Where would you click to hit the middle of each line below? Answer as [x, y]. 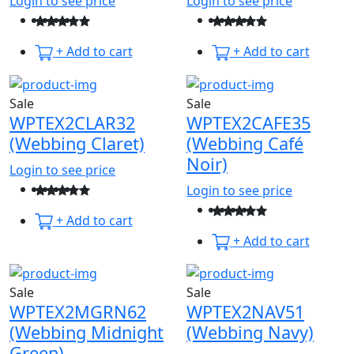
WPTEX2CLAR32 [72, 122]
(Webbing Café [245, 143]
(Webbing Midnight [87, 333]
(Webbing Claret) [77, 143]
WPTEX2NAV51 [245, 312]
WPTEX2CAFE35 [249, 122]
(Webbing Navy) [250, 333]
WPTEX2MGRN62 [78, 312]
